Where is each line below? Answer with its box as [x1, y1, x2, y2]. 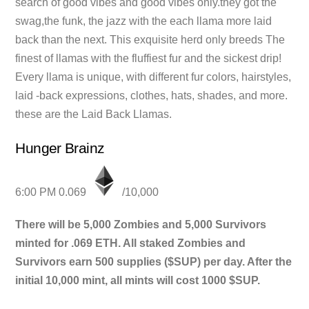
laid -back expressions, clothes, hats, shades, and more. [15, 90, 288, 102]
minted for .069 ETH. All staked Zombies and [15, 237, 246, 250]
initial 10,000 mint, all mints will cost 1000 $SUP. [15, 275, 261, 287]
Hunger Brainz [15, 140, 105, 157]
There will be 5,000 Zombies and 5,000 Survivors [15, 219, 267, 231]
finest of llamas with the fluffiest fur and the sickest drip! [15, 52, 282, 65]
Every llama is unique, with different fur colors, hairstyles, [15, 71, 292, 83]
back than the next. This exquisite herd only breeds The [15, 34, 286, 46]
